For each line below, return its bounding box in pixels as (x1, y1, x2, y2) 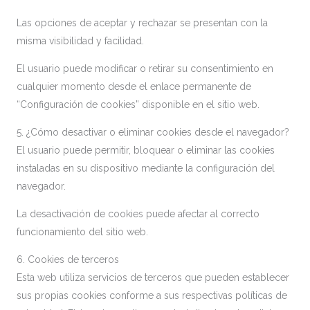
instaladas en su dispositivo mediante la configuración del (17, 163, 275, 174)
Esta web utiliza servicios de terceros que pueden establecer (17, 272, 289, 283)
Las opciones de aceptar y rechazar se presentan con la (17, 17, 268, 28)
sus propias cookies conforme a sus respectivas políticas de (17, 290, 287, 301)
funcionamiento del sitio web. (17, 226, 148, 237)
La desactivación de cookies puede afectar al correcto (17, 208, 259, 219)
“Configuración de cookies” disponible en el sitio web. (17, 99, 259, 110)
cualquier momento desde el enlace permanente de (17, 81, 251, 92)
